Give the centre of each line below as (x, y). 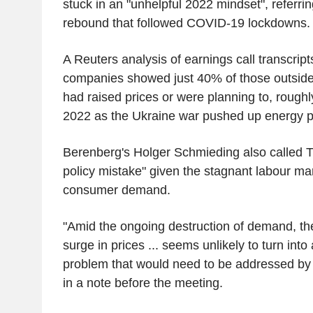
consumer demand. (116, 190)
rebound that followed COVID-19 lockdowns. (186, 23)
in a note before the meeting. (143, 283)
